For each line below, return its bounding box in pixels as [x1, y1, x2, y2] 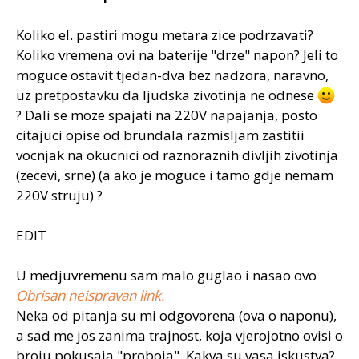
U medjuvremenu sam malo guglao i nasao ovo [16, 266, 317, 284]
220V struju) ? [16, 186, 103, 204]
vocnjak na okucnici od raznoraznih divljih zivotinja [16, 146, 338, 164]
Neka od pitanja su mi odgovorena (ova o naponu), [16, 306, 337, 325]
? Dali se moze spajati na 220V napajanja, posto [16, 106, 317, 124]
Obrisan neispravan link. [16, 286, 164, 305]
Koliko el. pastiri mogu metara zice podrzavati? [16, 26, 313, 44]
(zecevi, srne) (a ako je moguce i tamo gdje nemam [16, 166, 333, 184]
